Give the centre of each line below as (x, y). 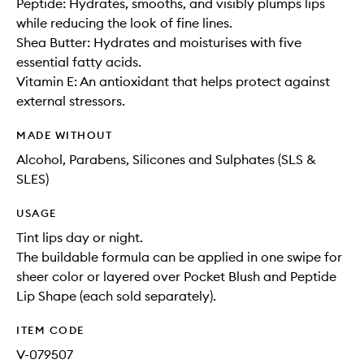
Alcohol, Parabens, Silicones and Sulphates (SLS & (166, 159)
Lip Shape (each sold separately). (116, 296)
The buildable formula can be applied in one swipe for (179, 257)
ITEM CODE (50, 330)
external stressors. (71, 101)
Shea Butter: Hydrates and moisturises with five (159, 42)
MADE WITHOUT (64, 135)
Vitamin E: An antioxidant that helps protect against (173, 81)
